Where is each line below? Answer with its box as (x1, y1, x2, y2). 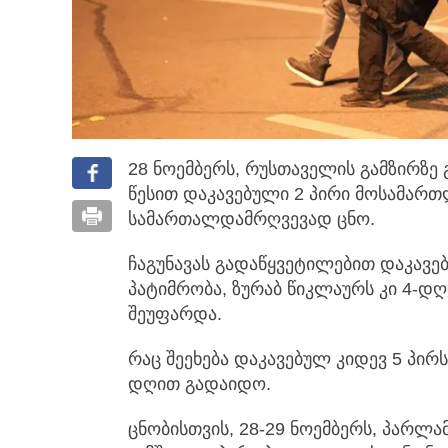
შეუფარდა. (128, 303, 222, 324)
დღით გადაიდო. (128, 373, 271, 394)
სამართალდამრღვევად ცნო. (128, 208, 375, 229)
